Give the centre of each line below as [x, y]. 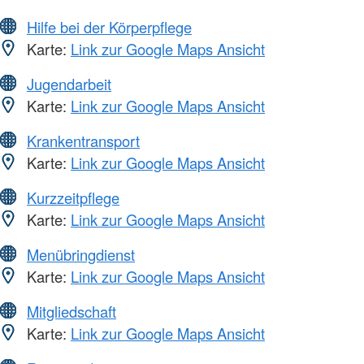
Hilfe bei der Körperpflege [109, 26]
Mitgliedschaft [71, 311]
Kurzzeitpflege [73, 197]
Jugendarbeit [69, 83]
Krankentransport [83, 140]
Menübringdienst [81, 254]
